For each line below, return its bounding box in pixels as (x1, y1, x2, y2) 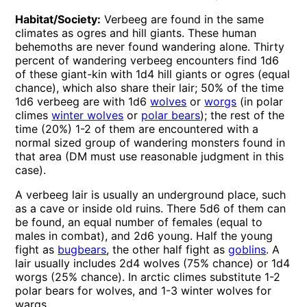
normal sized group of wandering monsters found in (15, 136, 286, 150)
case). (15, 163, 47, 177)
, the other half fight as (106, 243, 229, 257)
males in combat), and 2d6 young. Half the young (15, 229, 273, 243)
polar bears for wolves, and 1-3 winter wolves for (15, 284, 272, 298)
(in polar (236, 95, 284, 109)
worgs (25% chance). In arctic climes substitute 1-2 (15, 270, 281, 284)
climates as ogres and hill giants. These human (15, 26, 257, 40)
